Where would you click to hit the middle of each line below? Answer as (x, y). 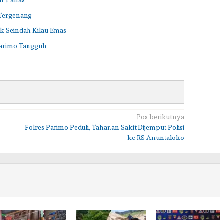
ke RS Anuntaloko (155, 137)
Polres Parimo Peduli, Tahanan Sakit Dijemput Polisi (104, 127)
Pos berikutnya (160, 117)
